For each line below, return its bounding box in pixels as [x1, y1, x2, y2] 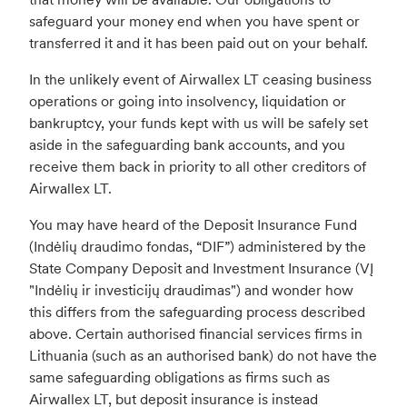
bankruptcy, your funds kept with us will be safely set [29, 114, 368, 133]
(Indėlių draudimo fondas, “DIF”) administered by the [29, 237, 366, 256]
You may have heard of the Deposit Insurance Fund [29, 215, 357, 234]
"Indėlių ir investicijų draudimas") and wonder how [29, 281, 353, 300]
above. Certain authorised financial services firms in [29, 324, 362, 343]
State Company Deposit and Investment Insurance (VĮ [29, 259, 373, 278]
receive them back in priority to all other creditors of [29, 157, 366, 176]
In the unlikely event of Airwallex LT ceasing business [29, 70, 372, 89]
